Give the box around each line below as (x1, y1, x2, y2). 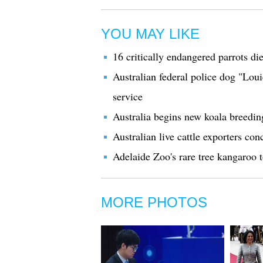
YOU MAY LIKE (101, 26, 200, 42)
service (113, 89, 143, 103)
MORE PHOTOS (101, 194, 207, 210)
